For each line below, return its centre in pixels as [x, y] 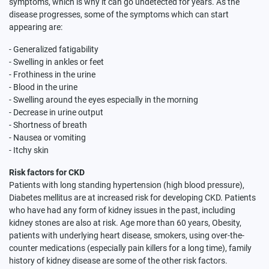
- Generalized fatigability [54, 49]
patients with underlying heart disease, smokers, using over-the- [127, 235]
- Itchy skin [29, 150]
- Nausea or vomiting [47, 137]
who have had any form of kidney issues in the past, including [122, 210]
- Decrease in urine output [56, 112]
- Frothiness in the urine [52, 74]
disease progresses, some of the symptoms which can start [119, 14]
